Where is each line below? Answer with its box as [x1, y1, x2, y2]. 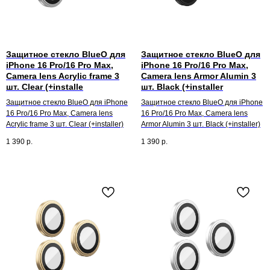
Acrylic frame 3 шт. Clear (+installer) [6, 119, 124, 128]
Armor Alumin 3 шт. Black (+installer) [141, 119, 260, 128]
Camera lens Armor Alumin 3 [141, 71, 256, 81]
